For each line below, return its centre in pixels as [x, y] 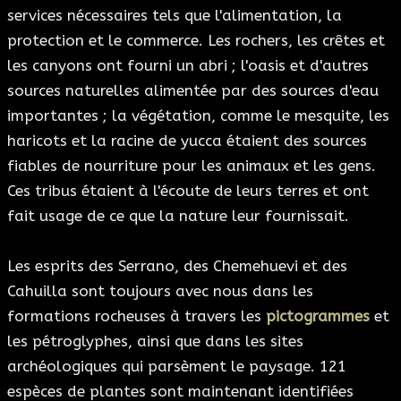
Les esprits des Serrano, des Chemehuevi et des [177, 266]
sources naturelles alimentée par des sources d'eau [193, 91]
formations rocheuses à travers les [137, 316]
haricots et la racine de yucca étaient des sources [187, 141]
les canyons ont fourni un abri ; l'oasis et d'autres [188, 66]
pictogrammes [318, 316]
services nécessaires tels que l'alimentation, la [175, 16]
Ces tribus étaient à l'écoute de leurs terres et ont [188, 191]
